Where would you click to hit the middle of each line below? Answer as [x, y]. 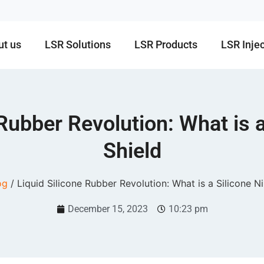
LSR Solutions [78, 45]
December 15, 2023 [108, 209]
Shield [132, 151]
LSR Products [166, 45]
